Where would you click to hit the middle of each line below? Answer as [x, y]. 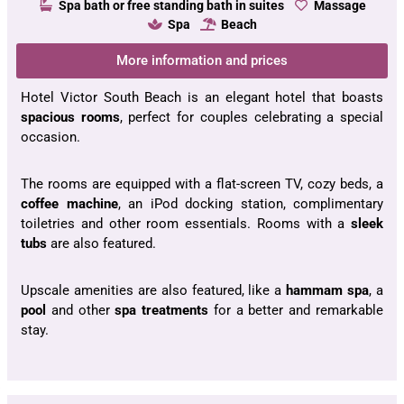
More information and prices [202, 60]
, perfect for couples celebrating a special [252, 117]
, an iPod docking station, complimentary [250, 203]
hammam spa [326, 290]
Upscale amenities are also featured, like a [151, 290]
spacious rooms [70, 117]
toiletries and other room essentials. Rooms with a [183, 223]
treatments [175, 310]
